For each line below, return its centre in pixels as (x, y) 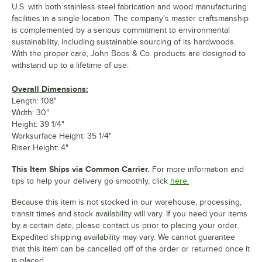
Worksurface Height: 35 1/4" (62, 136)
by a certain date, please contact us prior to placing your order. (125, 225)
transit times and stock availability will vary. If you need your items (130, 213)
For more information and (197, 169)
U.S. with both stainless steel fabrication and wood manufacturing (129, 6)
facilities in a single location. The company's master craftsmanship (130, 18)
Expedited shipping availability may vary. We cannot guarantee (123, 237)
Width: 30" (30, 112)
